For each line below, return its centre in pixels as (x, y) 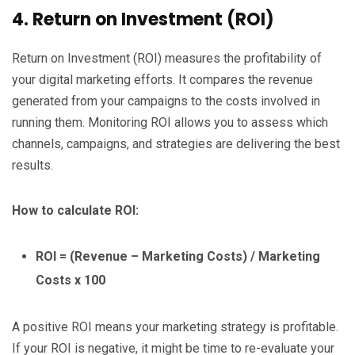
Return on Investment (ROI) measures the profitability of (167, 59)
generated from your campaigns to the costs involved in (166, 101)
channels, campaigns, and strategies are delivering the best (176, 144)
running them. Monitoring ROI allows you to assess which (170, 123)
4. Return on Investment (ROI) (143, 20)
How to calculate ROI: (75, 211)
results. (32, 166)
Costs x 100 (71, 281)
